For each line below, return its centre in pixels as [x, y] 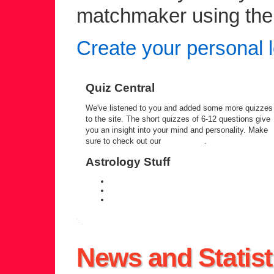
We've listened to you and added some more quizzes [179, 108]
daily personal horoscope [154, 181]
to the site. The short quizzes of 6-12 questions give [178, 119]
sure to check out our [124, 141]
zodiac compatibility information [166, 199]
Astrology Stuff [128, 161]
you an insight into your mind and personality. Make [177, 130]
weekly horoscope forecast [157, 190]
